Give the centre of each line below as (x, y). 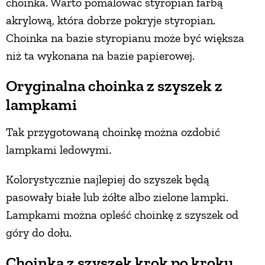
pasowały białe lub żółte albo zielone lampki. (117, 197)
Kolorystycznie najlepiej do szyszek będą (108, 179)
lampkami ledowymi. (59, 149)
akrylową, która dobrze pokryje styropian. (111, 20)
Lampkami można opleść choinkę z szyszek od (122, 214)
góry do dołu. (40, 232)
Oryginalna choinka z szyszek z (114, 85)
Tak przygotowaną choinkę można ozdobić (113, 132)
